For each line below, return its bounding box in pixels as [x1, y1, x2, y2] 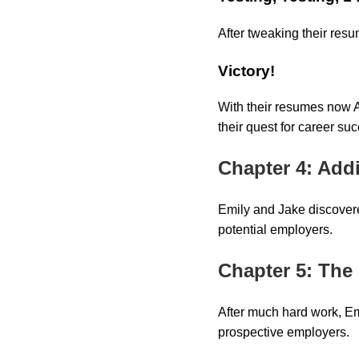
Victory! [218, 62, 275, 79]
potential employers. [218, 223, 333, 237]
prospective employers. [218, 325, 349, 340]
